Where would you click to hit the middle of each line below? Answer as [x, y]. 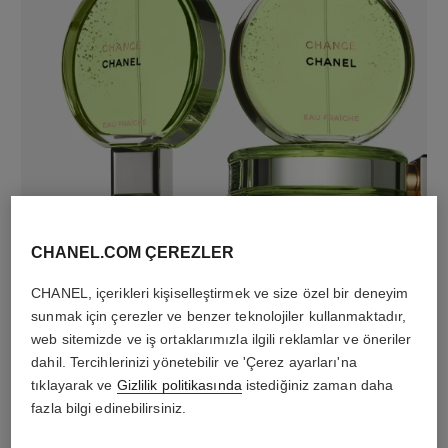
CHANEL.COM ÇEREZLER [133, 252]
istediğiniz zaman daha [317, 384]
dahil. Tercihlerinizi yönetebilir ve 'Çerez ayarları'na [194, 361]
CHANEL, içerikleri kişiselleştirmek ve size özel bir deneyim [220, 292]
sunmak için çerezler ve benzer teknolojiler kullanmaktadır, [219, 315]
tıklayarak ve [74, 384]
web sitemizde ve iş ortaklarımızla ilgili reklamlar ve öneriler [221, 338]
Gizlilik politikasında [179, 384]
